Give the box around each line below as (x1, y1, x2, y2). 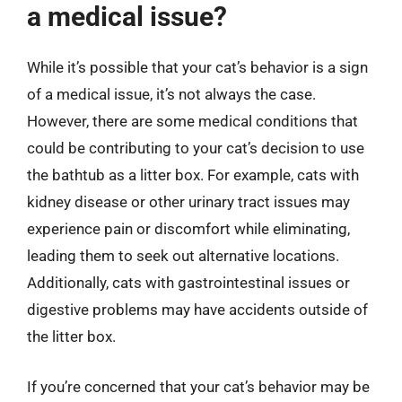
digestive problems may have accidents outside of (27, 301, 368, 319)
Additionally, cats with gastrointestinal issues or (27, 274, 350, 292)
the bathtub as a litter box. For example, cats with (27, 166, 359, 184)
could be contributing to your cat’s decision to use (27, 139, 364, 157)
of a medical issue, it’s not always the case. (27, 85, 316, 103)
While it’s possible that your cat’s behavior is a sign (27, 58, 368, 76)
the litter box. (27, 328, 116, 345)
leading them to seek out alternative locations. (27, 247, 339, 265)
